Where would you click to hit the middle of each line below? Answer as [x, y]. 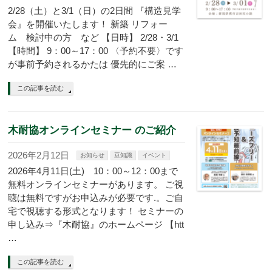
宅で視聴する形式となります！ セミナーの [96, 211]
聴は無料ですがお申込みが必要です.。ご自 [96, 198]
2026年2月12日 [39, 155]
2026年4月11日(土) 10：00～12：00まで [93, 171]
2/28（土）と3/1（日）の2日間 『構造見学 [95, 11]
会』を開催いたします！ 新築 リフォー [88, 24]
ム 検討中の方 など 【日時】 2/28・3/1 [93, 37]
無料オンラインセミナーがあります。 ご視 [96, 184]
